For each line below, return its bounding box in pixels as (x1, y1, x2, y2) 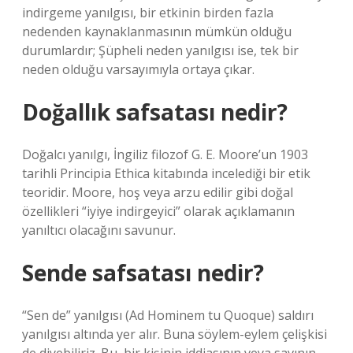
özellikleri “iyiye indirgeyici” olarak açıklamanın (22, 203, 295, 220)
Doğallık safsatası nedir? (22, 97, 288, 127)
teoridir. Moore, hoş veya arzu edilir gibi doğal (22, 184, 293, 201)
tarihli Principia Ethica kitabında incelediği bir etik (22, 165, 310, 182)
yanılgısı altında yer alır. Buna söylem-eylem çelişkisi (22, 325, 327, 343)
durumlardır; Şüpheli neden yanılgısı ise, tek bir (22, 42, 299, 59)
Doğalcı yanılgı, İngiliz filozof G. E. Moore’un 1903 (22, 146, 308, 163)
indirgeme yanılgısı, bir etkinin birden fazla (22, 4, 273, 21)
